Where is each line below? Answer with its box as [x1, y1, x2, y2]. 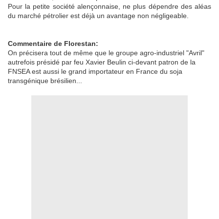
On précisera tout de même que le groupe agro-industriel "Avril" [8, 48, 204, 57]
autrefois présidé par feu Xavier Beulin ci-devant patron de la [8, 58, 196, 66]
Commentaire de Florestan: [8, 39, 98, 47]
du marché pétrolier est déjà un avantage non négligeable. [8, 11, 189, 20]
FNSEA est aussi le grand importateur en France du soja [8, 67, 182, 75]
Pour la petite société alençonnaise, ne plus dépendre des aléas [8, 2, 211, 10]
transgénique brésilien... [8, 76, 82, 85]
